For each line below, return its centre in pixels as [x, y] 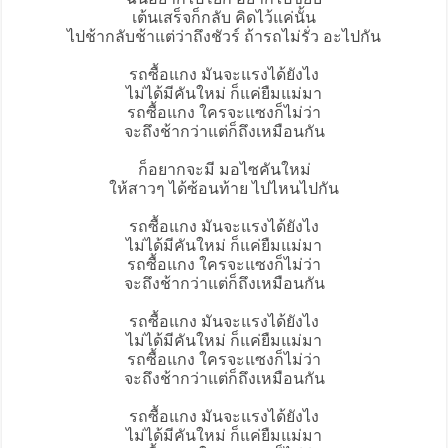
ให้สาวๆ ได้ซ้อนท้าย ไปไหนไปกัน [224, 189]
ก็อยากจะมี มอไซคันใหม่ [224, 170]
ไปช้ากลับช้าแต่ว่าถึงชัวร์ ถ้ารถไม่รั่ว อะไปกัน [224, 37]
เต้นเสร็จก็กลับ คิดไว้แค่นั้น [224, 18]
